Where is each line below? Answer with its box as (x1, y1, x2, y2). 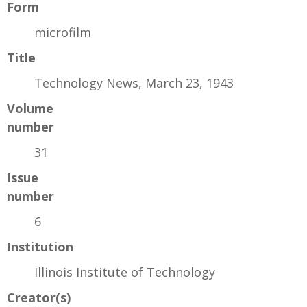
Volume (7, 99, 53, 116)
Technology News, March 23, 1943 (34, 74, 234, 91)
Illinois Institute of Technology (34, 263, 215, 280)
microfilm (34, 23, 91, 40)
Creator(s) (7, 288, 71, 306)
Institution (7, 238, 73, 255)
